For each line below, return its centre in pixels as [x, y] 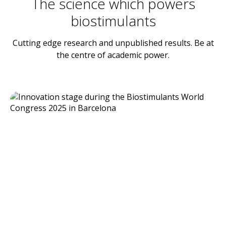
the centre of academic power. [113, 55]
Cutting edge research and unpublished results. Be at [113, 43]
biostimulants [113, 21]
